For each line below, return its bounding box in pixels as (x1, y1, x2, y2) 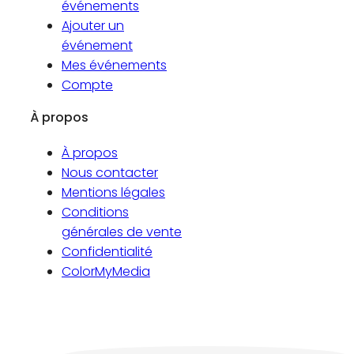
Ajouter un (62, 17, 124, 36)
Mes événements (62, 56, 167, 75)
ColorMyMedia (62, 262, 150, 281)
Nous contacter (62, 164, 158, 183)
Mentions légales (62, 183, 165, 202)
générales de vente (62, 223, 182, 242)
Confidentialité (62, 243, 153, 262)
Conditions (62, 203, 129, 222)
